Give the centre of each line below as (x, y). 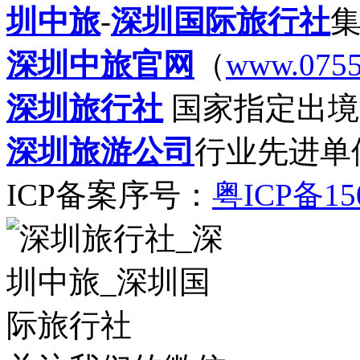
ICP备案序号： (109, 195)
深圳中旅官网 (100, 65)
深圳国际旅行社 (221, 22)
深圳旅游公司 (100, 152)
